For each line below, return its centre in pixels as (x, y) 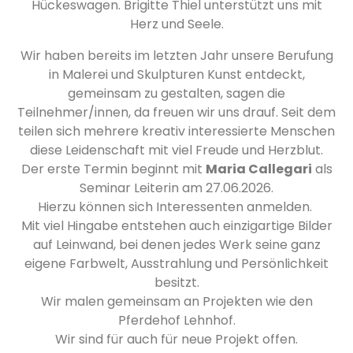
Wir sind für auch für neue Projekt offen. (176, 339)
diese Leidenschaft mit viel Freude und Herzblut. (176, 150)
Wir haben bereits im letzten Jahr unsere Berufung (176, 56)
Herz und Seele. (176, 24)
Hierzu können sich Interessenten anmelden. (176, 207)
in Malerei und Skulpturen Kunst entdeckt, (176, 74)
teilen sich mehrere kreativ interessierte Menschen (176, 131)
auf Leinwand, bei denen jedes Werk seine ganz (176, 245)
